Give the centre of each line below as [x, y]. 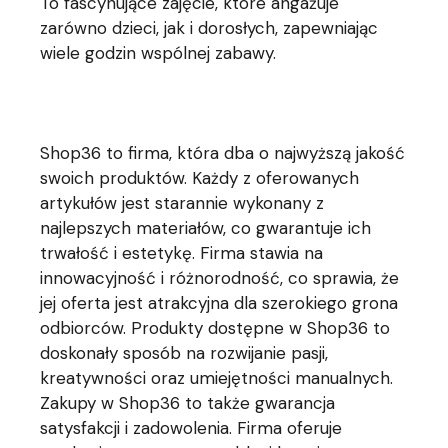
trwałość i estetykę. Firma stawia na [182, 253]
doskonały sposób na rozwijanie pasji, [184, 353]
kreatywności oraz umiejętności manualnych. [217, 378]
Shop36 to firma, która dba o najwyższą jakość [223, 153]
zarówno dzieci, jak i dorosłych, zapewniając [209, 28]
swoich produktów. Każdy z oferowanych [200, 178]
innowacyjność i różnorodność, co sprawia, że [220, 278]
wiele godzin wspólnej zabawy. [158, 53]
